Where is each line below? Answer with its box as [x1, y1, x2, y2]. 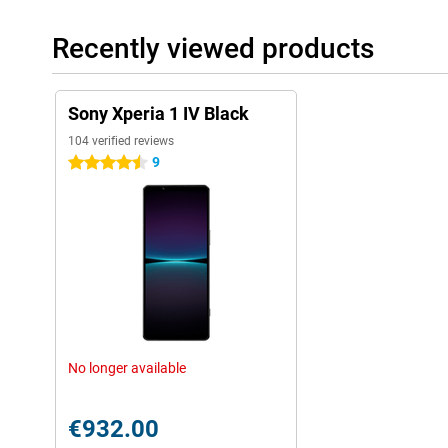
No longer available [68, 360, 186, 376]
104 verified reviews [68, 134, 174, 148]
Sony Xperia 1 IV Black [68, 103, 249, 124]
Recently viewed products [52, 32, 374, 65]
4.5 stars [68, 155, 123, 171]
